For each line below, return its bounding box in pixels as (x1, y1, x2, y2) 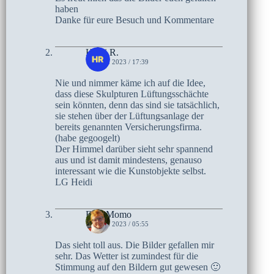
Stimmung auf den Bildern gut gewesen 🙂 (55, 261, 220, 272)
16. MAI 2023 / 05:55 (86, 220, 149, 228)
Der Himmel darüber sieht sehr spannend (55, 143, 213, 154)
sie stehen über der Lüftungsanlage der (55, 110, 204, 121)
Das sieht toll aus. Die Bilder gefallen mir (55, 239, 214, 250)
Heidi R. (86, 46, 119, 57)
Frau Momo (86, 209, 131, 220)
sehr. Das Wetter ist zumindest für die (55, 250, 198, 261)
